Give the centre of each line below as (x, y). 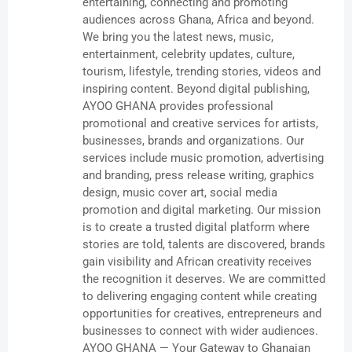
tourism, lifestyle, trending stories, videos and (202, 72)
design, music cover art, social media (180, 193)
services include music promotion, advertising (203, 158)
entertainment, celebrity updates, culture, (189, 55)
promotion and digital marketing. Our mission (202, 210)
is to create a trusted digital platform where (196, 227)
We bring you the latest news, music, (178, 37)
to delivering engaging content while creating (200, 297)
